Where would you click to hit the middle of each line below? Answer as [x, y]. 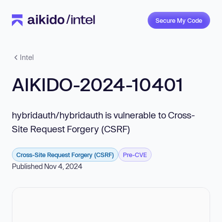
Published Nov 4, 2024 [47, 166]
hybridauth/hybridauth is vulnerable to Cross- [104, 115]
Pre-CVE [135, 155]
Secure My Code [179, 20]
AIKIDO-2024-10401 [98, 84]
